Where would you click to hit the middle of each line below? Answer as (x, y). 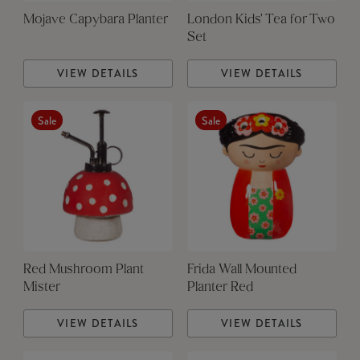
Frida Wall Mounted (241, 270)
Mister (41, 288)
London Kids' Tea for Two (261, 20)
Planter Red (220, 288)
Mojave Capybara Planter (95, 20)
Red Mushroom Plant (83, 270)
